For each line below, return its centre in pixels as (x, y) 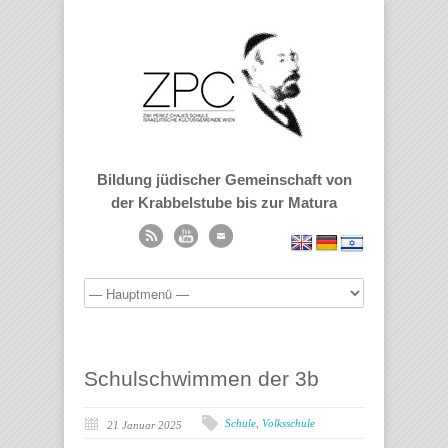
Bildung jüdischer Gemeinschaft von (224, 179)
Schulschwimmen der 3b (201, 378)
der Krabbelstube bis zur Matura (224, 202)
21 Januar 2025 (144, 425)
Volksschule (288, 423)
